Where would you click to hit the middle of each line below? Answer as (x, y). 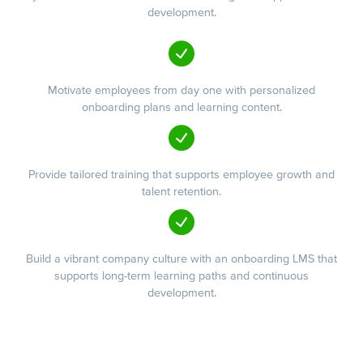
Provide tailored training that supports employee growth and (181, 174)
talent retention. (181, 191)
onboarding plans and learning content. (181, 107)
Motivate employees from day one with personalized (181, 90)
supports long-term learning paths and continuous (181, 276)
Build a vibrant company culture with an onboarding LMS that (181, 259)
